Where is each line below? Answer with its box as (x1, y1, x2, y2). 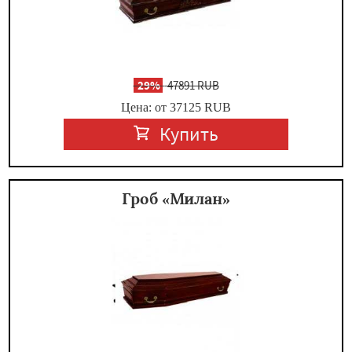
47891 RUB (164, 78, 219, 93)
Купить (159, 122, 219, 146)
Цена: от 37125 (121, 101, 201, 114)
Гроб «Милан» (122, 189, 230, 208)
